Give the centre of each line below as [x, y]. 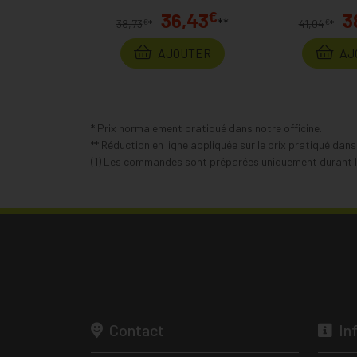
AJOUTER [183, 53]
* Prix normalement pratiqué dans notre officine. [206, 128]
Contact [135, 330]
